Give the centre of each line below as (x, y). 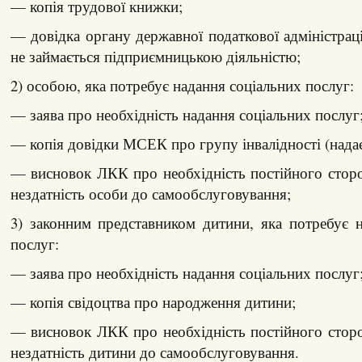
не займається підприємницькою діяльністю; (155, 56)
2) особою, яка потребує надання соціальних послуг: (182, 85)
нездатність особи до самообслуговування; (150, 193)
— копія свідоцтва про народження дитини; (153, 301)
